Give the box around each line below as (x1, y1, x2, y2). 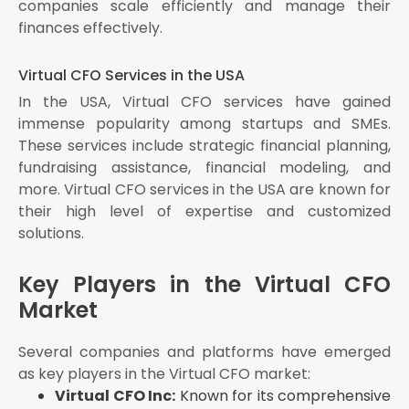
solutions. (18, 223, 84, 245)
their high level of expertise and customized (18, 201, 391, 223)
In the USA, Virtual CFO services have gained (18, 91, 391, 113)
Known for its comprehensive (175, 385, 391, 407)
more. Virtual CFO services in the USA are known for (18, 179, 391, 201)
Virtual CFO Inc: (55, 385, 175, 407)
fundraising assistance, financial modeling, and (18, 157, 391, 179)
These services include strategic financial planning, (18, 135, 391, 157)
